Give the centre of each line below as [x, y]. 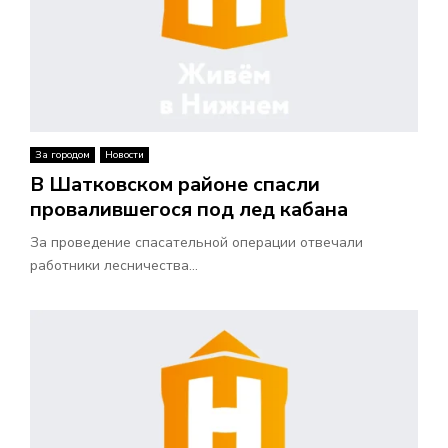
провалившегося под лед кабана [189, 210]
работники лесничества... [114, 266]
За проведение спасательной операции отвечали [196, 243]
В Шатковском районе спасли [175, 185]
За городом [62, 155]
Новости [124, 155]
